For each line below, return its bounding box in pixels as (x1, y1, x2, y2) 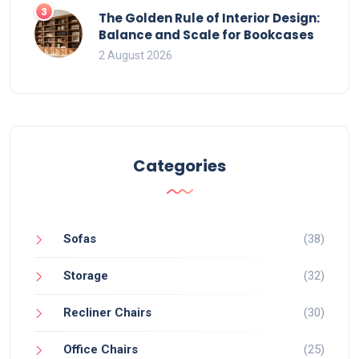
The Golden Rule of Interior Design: (99, 9, 320, 26)
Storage (63, 268, 108, 283)
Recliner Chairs (63, 305, 151, 320)
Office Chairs (63, 341, 138, 357)
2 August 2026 (99, 48, 172, 62)
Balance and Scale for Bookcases (99, 26, 314, 43)
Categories (133, 154, 226, 177)
